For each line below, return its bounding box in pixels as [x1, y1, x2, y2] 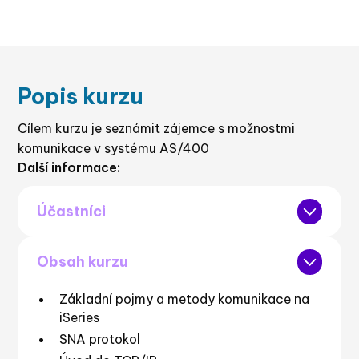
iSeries [58, 309, 99, 326]
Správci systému [37, 238, 139, 255]
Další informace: [18, 159, 121, 175]
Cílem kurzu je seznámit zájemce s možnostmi [18, 119, 296, 136]
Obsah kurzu [37, 252, 128, 271]
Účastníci [37, 201, 106, 220]
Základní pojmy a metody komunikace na [58, 291, 309, 308]
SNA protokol [58, 331, 140, 348]
